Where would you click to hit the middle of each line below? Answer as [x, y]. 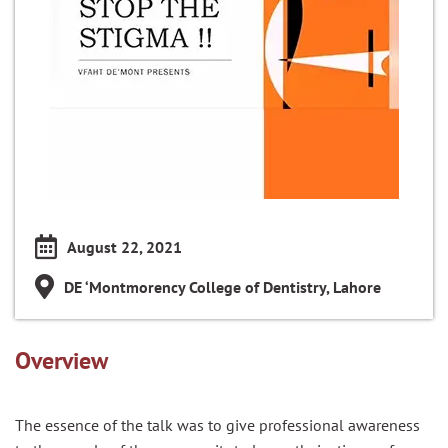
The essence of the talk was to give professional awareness [217, 425]
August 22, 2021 [124, 246]
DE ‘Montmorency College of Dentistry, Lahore [222, 286]
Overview [61, 360]
